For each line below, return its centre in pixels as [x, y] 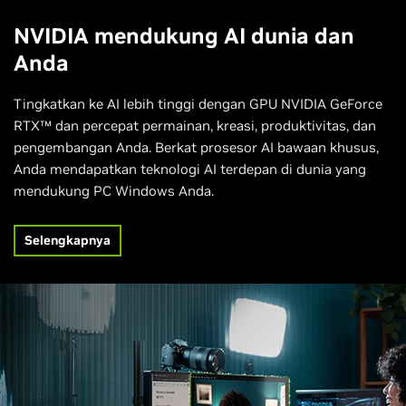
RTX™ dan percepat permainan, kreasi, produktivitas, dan [195, 126]
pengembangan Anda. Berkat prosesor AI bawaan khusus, [196, 148]
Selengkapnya [68, 241]
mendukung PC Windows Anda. [114, 191]
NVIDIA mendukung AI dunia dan [184, 36]
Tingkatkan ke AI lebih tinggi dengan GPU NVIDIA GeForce [198, 104]
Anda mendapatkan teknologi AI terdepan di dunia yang [190, 169]
